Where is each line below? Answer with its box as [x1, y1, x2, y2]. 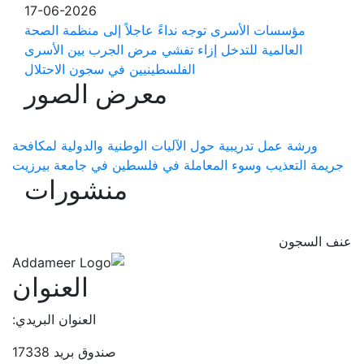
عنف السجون [279, 233, 353, 249]
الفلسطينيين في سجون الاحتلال [25, 61, 196, 77]
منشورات [25, 174, 128, 206]
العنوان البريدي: [13, 310, 97, 327]
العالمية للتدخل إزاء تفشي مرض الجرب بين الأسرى [25, 41, 303, 58]
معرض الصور [25, 78, 168, 110]
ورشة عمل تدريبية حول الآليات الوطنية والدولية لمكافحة [13, 137, 318, 154]
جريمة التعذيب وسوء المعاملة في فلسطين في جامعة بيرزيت [13, 157, 344, 173]
